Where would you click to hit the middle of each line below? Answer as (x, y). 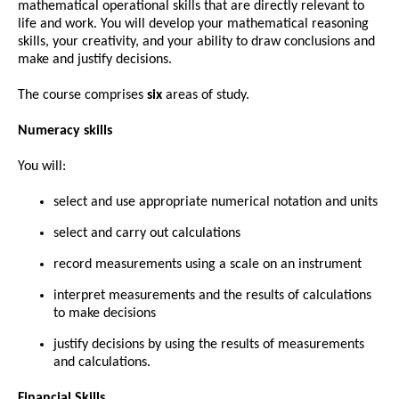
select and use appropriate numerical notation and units (216, 202)
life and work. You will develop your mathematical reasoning (193, 24)
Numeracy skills (65, 130)
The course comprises (82, 95)
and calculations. (102, 362)
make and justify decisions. (95, 59)
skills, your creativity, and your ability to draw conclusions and (196, 41)
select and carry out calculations (147, 233)
